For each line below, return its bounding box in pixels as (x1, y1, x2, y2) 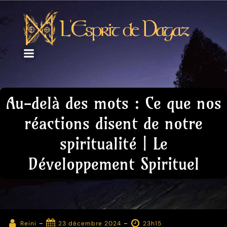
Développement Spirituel (28, 154, 199, 174)
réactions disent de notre (24, 113, 203, 133)
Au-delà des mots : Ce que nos (6, 93, 221, 113)
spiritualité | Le (59, 133, 168, 154)
